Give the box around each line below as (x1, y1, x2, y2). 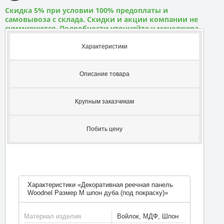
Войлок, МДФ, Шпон (116, 212, 178, 220)
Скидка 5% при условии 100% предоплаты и (5, 5, 168, 15)
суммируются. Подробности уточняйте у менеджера (5, 23, 198, 33)
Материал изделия (23, 212, 81, 220)
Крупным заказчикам (74, 97, 134, 105)
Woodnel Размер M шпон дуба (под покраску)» (27, 188, 168, 196)
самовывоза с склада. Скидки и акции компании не (5, 14, 198, 24)
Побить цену (86, 125, 122, 132)
